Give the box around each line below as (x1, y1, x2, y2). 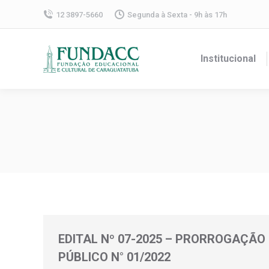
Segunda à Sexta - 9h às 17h (127, 10, 227, 19)
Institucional (201, 53, 256, 64)
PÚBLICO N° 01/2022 (58, 250, 171, 264)
